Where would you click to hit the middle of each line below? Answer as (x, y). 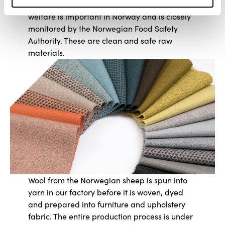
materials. (46, 53)
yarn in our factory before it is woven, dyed (105, 192)
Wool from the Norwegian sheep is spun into (107, 180)
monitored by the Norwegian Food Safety (103, 29)
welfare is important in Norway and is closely (109, 17)
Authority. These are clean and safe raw (100, 41)
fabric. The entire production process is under (110, 216)
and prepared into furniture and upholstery (106, 204)
